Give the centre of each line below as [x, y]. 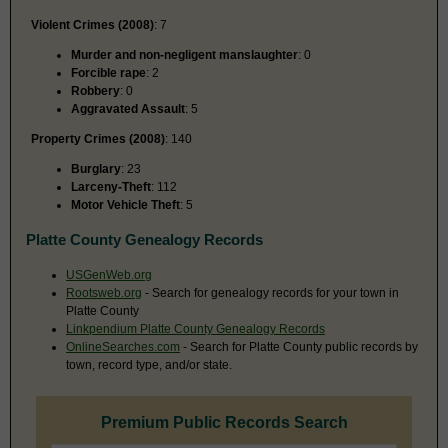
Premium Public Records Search [224, 422]
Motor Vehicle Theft [125, 204]
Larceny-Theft [111, 186]
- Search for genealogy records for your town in [270, 292]
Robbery [95, 90]
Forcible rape [108, 72]
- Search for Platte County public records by [299, 346]
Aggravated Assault [128, 108]
